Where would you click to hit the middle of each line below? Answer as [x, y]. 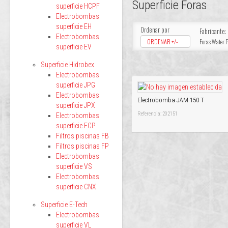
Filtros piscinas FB [82, 136]
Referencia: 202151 [158, 114]
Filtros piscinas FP [82, 146]
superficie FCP [76, 126]
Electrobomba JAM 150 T [171, 100]
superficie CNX [76, 187]
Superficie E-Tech [64, 205]
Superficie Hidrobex [67, 65]
